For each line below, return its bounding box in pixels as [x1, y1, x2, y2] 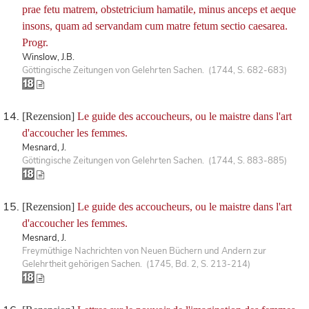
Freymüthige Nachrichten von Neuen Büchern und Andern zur [22, 244, 266, 257]
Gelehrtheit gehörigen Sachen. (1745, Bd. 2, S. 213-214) [22, 257, 250, 270]
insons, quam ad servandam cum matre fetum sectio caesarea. [22, 19, 288, 32]
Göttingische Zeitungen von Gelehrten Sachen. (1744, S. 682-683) [22, 63, 287, 77]
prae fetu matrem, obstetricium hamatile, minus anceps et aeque [22, 3, 296, 15]
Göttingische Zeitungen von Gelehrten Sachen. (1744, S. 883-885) [22, 154, 287, 167]
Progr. [22, 36, 48, 48]
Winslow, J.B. [22, 50, 74, 63]
